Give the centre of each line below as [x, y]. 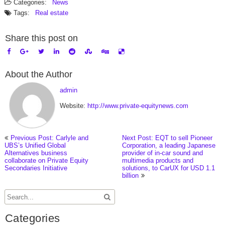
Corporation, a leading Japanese [169, 145]
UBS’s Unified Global [35, 145]
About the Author [38, 74]
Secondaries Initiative [36, 168]
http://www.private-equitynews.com [138, 106]
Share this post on [41, 38]
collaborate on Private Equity [46, 160]
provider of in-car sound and [163, 153]
